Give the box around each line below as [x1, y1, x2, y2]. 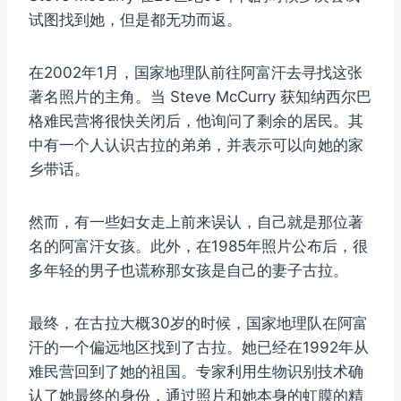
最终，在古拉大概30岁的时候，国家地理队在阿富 [29, 313, 368, 332]
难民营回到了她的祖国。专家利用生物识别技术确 [29, 362, 363, 380]
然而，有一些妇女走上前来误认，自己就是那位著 [29, 212, 363, 231]
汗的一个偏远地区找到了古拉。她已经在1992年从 [29, 337, 369, 356]
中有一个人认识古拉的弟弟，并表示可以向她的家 [29, 135, 363, 154]
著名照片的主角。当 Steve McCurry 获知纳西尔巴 [29, 87, 371, 106]
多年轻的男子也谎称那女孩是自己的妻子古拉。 [29, 260, 348, 279]
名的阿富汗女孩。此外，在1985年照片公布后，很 [29, 236, 368, 255]
